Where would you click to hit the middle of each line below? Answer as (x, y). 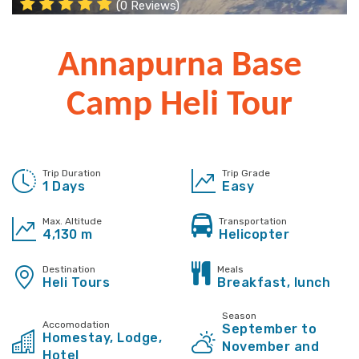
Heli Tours (76, 282)
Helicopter (254, 234)
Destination (69, 269)
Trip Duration (72, 173)
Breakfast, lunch (274, 282)
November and (270, 347)
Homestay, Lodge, (102, 338)
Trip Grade (246, 173)
